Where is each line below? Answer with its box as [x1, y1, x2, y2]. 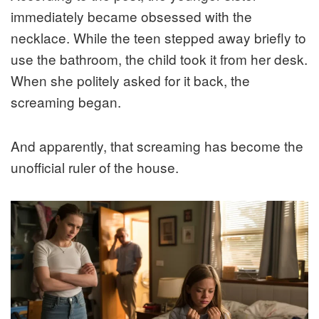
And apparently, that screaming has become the [11, 135, 303, 155]
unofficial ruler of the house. [11, 157, 179, 177]
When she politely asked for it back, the [11, 70, 250, 90]
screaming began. [11, 91, 121, 111]
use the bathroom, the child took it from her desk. [11, 48, 308, 68]
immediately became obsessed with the [11, 6, 252, 26]
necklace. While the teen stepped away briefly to [11, 27, 306, 47]
